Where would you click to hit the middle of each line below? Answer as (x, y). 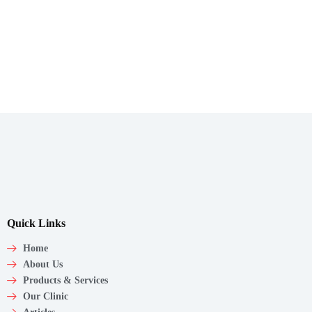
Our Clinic (45, 297)
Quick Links (36, 224)
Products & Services (65, 281)
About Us (42, 265)
